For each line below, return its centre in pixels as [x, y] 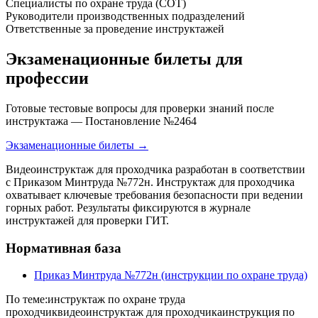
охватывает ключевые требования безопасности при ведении [154, 194]
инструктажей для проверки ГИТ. [87, 220]
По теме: [27, 300]
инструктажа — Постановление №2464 [101, 121]
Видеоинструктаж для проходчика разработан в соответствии [155, 169]
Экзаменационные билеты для [124, 59]
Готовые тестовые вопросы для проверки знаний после [140, 108]
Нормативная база [64, 248]
